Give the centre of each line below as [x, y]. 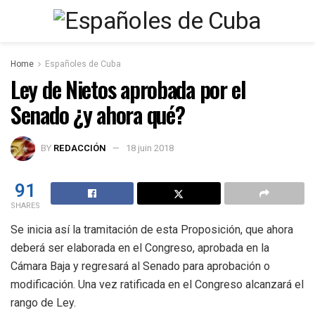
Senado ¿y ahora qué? [98, 114]
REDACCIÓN [80, 148]
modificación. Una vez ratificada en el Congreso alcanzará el [157, 284]
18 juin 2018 [150, 148]
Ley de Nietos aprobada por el [128, 89]
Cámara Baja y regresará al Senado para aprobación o [140, 266]
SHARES [25, 205]
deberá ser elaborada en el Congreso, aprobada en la [140, 247]
